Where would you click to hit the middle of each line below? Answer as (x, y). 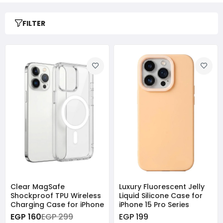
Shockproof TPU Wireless (56, 195)
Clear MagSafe (38, 186)
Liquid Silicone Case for (161, 195)
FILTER (34, 23)
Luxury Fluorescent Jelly (162, 186)
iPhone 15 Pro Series (154, 204)
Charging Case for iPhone (57, 204)
